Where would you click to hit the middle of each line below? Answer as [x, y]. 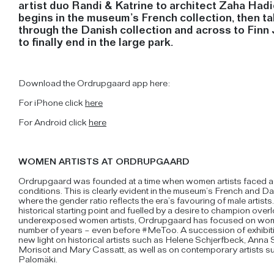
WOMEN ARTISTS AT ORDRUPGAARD [104, 163]
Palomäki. [38, 261]
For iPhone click [52, 104]
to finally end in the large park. [96, 44]
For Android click [54, 124]
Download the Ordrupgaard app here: [94, 84]
